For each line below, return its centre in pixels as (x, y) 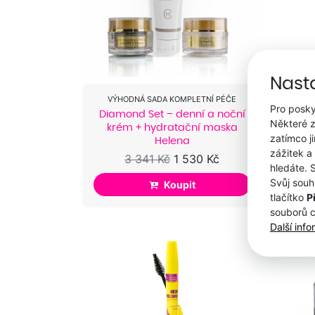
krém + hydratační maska (172, 128)
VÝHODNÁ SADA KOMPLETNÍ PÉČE (172, 99)
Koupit (180, 184)
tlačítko (288, 197)
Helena (172, 141)
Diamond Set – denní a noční (172, 114)
